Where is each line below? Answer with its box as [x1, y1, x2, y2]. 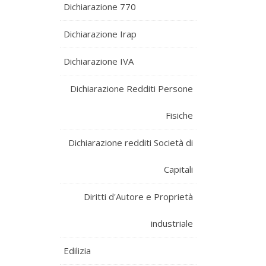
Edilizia [64, 245, 91, 256]
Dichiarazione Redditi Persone [70, 83, 193, 94]
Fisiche [166, 109, 193, 121]
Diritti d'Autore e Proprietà [84, 191, 193, 202]
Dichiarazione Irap [64, 28, 137, 40]
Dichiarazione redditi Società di [68, 137, 193, 148]
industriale [151, 217, 193, 229]
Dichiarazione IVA [64, 55, 134, 67]
